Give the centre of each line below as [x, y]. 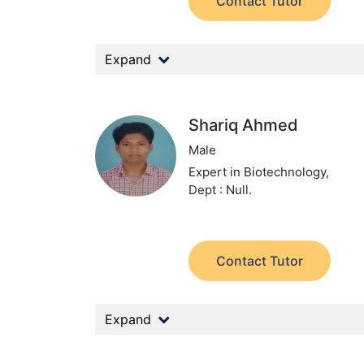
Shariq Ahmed [244, 125]
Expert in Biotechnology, [259, 172]
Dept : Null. [221, 190]
